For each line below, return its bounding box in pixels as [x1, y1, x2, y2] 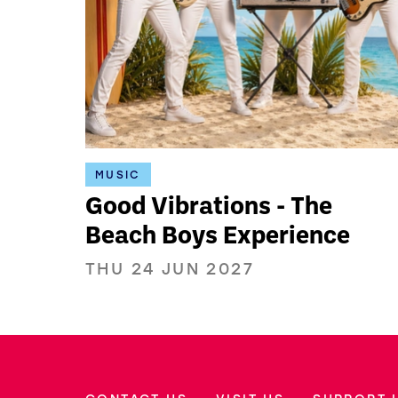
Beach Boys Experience [85, 224, 351, 250]
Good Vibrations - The [85, 195, 333, 220]
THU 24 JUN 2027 [85, 257, 255, 279]
